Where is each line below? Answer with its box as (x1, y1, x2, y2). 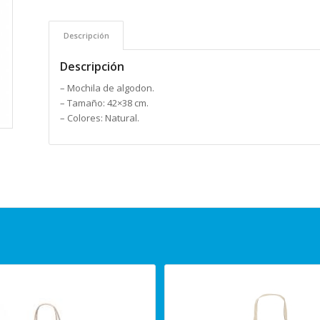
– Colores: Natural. (60, 111, 140, 125)
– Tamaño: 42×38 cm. (60, 96, 149, 110)
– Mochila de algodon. (60, 81, 155, 95)
